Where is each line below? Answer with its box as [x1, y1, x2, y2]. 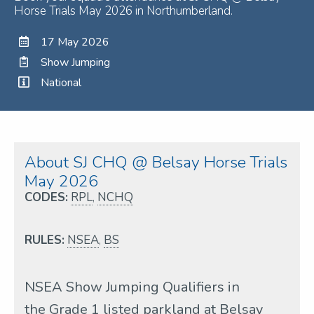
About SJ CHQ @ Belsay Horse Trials [25, 151, 287, 173]
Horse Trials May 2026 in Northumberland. [14, 2, 233, 19]
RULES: [25, 231, 64, 248]
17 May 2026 [41, 34, 109, 50]
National [41, 74, 81, 90]
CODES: [25, 189, 68, 205]
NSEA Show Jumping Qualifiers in [25, 277, 240, 296]
